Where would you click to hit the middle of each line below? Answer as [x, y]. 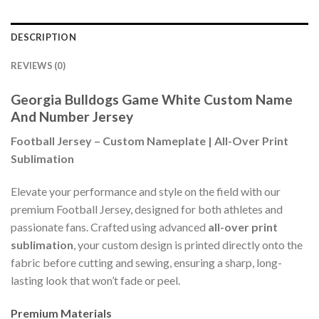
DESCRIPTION [43, 37]
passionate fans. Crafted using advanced [109, 226]
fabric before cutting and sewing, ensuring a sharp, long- [146, 262]
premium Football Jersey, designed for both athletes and [147, 209]
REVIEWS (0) [38, 65]
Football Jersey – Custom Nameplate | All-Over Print [150, 141]
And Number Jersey [72, 116]
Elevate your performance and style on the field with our [146, 191]
